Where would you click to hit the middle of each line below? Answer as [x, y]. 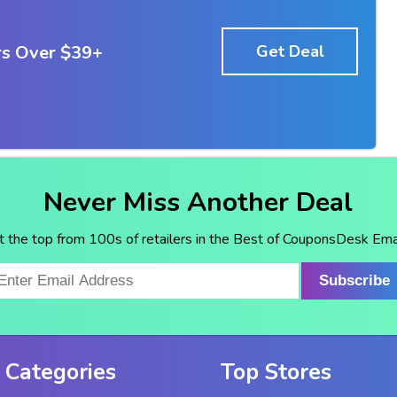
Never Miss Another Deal [198, 202]
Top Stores [276, 372]
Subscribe [355, 280]
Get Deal [290, 51]
